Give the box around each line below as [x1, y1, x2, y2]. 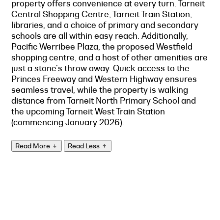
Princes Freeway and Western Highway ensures [11, 73, 197, 84]
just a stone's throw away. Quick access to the [11, 62, 190, 74]
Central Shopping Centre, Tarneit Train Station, [11, 8, 192, 20]
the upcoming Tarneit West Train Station [11, 106, 165, 117]
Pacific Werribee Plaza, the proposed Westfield [11, 41, 192, 52]
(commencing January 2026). [11, 116, 124, 128]
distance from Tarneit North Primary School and [11, 95, 196, 106]
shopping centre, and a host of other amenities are [11, 52, 208, 63]
